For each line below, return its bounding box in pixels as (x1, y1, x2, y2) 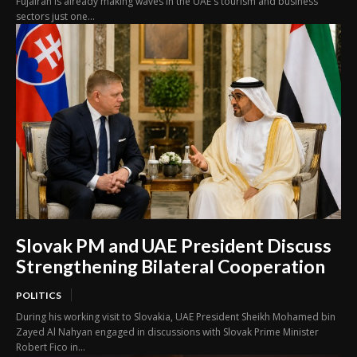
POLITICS (16, 289, 61, 302)
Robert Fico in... (16, 340, 85, 355)
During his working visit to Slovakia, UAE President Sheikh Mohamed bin (16, 310, 335, 324)
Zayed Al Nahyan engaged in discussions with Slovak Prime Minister (16, 325, 319, 339)
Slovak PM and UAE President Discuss (16, 234, 331, 257)
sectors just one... (16, 10, 95, 24)
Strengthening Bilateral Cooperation (16, 255, 325, 278)
